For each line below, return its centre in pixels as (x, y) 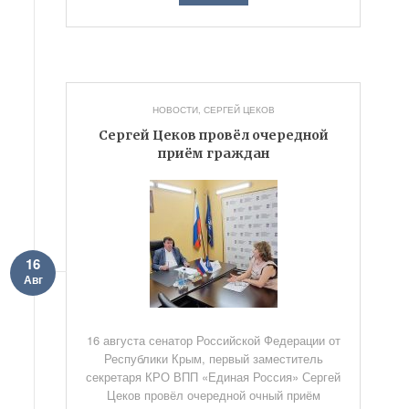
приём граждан (213, 153)
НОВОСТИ (175, 110)
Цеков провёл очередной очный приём (213, 395)
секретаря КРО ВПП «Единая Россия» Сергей (214, 377)
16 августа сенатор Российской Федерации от (213, 340)
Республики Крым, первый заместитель (213, 358)
